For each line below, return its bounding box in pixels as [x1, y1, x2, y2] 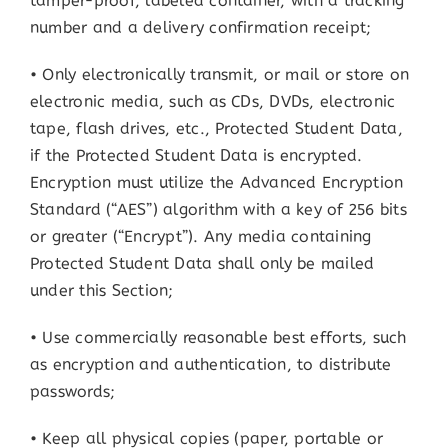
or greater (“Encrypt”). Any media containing [29, 225, 372, 249]
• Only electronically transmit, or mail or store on [29, 63, 410, 87]
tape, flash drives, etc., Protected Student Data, [29, 117, 403, 141]
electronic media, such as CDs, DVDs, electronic [29, 90, 396, 114]
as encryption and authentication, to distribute [29, 353, 392, 377]
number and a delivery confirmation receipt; [29, 16, 372, 40]
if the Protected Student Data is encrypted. [29, 144, 363, 168]
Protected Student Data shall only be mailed [29, 252, 375, 276]
